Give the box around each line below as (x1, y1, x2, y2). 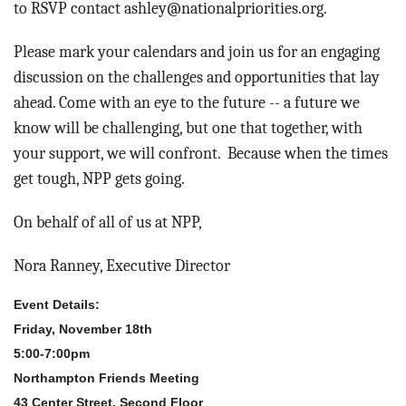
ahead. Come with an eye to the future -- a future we (14, 93, 360, 112)
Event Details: (14, 297, 100, 313)
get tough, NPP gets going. (14, 169, 185, 188)
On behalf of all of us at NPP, (14, 213, 202, 232)
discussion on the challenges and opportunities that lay (14, 68, 380, 87)
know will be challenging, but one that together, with (14, 119, 362, 138)
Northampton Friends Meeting (14, 371, 199, 386)
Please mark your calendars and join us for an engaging (14, 43, 380, 62)
